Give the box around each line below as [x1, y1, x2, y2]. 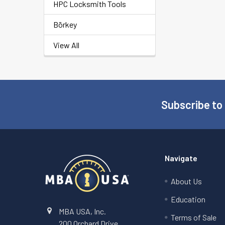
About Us [171, 176, 202, 186]
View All [53, 40, 79, 50]
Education [171, 194, 206, 204]
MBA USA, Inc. [59, 206, 106, 216]
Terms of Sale [171, 212, 217, 222]
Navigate [165, 153, 198, 163]
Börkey [53, 20, 77, 29]
